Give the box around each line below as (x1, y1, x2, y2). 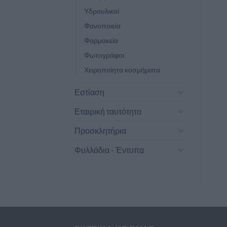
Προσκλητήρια (74, 125, 126, 135)
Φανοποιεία (84, 21, 121, 30)
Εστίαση (74, 87, 104, 97)
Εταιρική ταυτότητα (74, 106, 141, 116)
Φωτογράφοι (84, 50, 124, 59)
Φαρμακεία (84, 35, 118, 45)
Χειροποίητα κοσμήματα (84, 65, 160, 74)
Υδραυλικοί (84, 6, 119, 15)
